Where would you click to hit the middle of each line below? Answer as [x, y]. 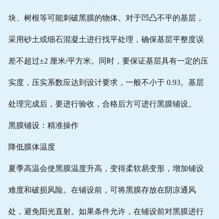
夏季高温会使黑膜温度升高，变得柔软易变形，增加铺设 [106, 169]
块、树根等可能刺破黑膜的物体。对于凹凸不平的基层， [106, 18]
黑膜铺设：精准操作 [43, 126]
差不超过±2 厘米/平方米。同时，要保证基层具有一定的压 [108, 61]
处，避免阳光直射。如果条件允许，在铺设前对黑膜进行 [106, 212]
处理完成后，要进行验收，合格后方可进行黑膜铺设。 [102, 104]
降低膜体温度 [32, 147]
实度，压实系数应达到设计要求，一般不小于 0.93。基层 [106, 83]
